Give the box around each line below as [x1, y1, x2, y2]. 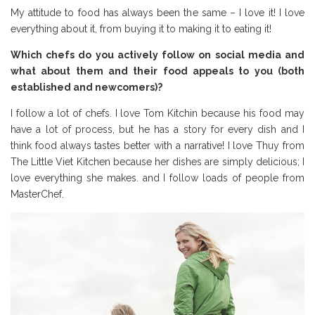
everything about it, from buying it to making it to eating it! [11, 22, 271, 34]
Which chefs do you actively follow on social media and [11, 49, 304, 60]
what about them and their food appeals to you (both [11, 65, 304, 77]
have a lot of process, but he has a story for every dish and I [11, 123, 304, 135]
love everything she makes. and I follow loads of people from [11, 172, 304, 184]
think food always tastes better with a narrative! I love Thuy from [11, 139, 304, 151]
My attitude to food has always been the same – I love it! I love [11, 6, 304, 18]
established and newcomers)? [11, 81, 162, 93]
